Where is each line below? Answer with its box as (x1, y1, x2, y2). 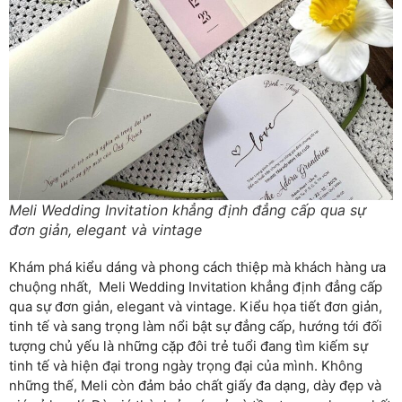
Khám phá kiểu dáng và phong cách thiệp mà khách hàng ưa (9, 258, 386, 275)
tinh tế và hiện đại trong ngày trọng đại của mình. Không (9, 356, 363, 374)
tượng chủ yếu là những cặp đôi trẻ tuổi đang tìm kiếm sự (9, 336, 368, 354)
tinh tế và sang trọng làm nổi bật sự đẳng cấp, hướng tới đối (9, 317, 382, 335)
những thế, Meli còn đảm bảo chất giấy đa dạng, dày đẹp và (9, 376, 381, 394)
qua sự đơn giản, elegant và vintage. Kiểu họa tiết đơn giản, (9, 297, 382, 315)
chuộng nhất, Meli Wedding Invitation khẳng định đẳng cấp (9, 277, 382, 295)
